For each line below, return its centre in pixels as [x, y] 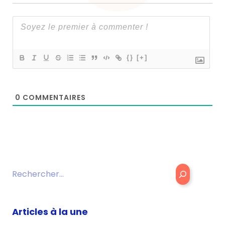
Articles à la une [50, 212]
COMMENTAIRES [53, 98]
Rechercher [35, 169]
